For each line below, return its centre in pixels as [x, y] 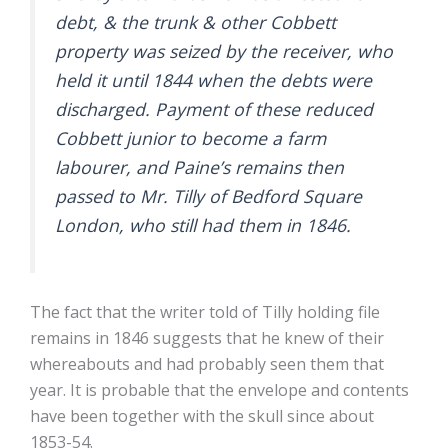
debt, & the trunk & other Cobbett [195, 21]
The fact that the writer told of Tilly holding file [205, 312]
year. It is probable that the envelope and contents [219, 390]
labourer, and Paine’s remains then [199, 166]
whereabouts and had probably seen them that [207, 364]
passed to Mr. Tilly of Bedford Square [208, 195]
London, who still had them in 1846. [205, 224]
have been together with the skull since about [202, 416]
